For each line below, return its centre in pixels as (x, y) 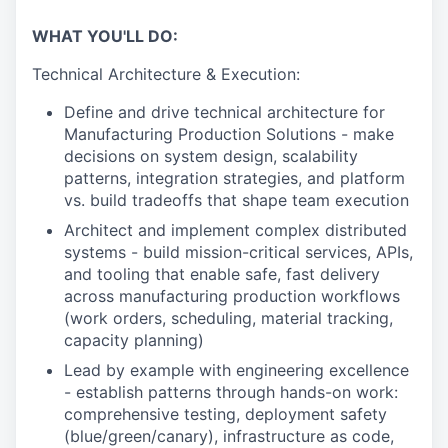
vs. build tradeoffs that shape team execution (236, 200)
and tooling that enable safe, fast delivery (222, 274)
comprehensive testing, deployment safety (225, 414)
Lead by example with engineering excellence (236, 370)
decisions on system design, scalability (211, 156)
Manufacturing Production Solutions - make (229, 134)
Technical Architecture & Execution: (166, 74)
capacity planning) (134, 340)
